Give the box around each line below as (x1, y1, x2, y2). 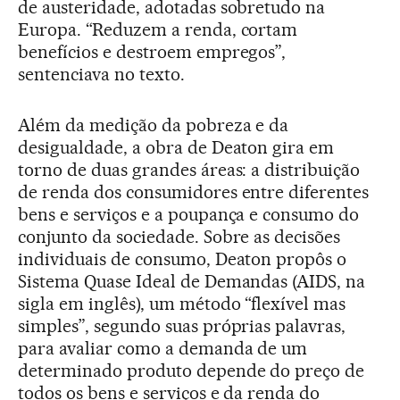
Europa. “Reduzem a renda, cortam (18, 19, 298, 40)
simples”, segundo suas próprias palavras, (18, 315, 346, 337)
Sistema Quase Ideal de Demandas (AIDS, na (18, 271, 366, 292)
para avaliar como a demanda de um (18, 337, 308, 359)
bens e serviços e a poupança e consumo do (18, 204, 360, 225)
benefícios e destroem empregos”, (18, 41, 287, 62)
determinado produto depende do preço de (18, 360, 365, 381)
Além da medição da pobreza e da (18, 114, 289, 136)
